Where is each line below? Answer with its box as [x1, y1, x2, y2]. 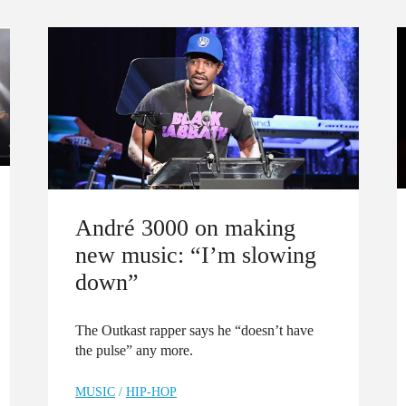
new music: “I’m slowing [75, 240, 316, 268]
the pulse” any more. [75, 342, 193, 358]
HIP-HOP [126, 384, 177, 399]
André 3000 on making [75, 213, 295, 241]
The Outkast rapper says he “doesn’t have [75, 322, 314, 338]
